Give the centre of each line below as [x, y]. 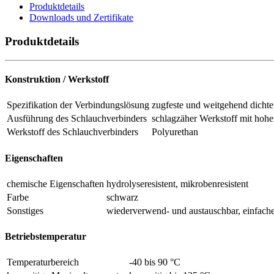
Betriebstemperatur [46, 237]
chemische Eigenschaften [55, 183]
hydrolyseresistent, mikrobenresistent [177, 183]
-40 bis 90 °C [155, 262]
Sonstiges [25, 210]
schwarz [122, 197]
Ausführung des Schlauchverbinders [77, 119]
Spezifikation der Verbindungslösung [78, 105]
